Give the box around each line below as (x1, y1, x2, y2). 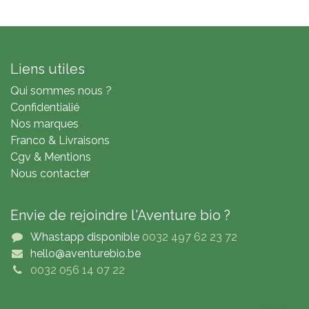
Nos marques (10, 117, 79, 131)
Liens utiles (10, 61, 85, 78)
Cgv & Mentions (10, 150, 91, 164)
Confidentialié (10, 101, 79, 114)
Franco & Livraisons (10, 134, 110, 148)
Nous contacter (10, 167, 90, 181)
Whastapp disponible (30, 230, 139, 244)
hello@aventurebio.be (30, 247, 141, 261)
